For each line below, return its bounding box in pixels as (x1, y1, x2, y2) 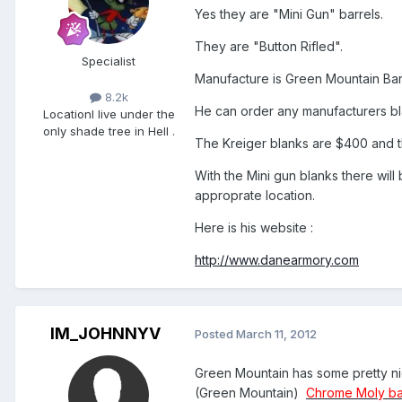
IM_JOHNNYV (49, 323, 161, 343)
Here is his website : (195, 219, 313, 235)
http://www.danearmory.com (195, 251, 359, 267)
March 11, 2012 (236, 327, 317, 342)
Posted (195, 327, 236, 342)
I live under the (91, 106, 175, 121)
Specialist (82, 54, 135, 69)
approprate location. (195, 187, 315, 203)
